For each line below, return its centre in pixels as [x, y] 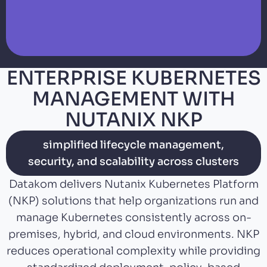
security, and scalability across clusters [133, 161]
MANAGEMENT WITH [133, 99]
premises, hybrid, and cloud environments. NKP [133, 234]
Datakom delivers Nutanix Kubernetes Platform [133, 184]
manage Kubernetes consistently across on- [133, 217]
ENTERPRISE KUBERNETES [133, 78]
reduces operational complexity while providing [133, 251]
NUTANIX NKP [133, 119]
